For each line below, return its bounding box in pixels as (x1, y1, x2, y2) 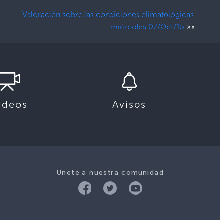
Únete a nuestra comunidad (56, 168, 164, 177)
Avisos (112, 98, 146, 110)
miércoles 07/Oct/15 (110, 22, 185, 31)
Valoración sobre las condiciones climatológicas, (22, 9, 196, 19)
